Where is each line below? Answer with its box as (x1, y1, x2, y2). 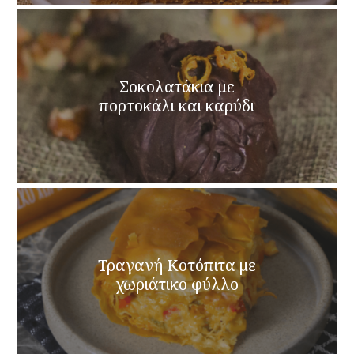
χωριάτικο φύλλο (115, 273, 239, 295)
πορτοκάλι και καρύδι (99, 94, 255, 116)
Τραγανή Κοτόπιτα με (98, 254, 256, 276)
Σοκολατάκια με (119, 75, 235, 97)
